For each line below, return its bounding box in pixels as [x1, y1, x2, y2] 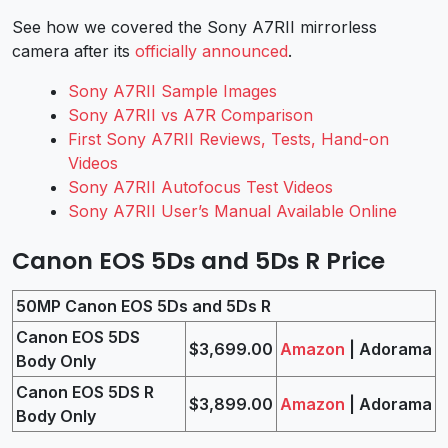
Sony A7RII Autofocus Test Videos [68, 177, 333, 198]
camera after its [12, 41, 135, 62]
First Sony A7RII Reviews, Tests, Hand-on [68, 129, 389, 150]
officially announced [135, 41, 288, 62]
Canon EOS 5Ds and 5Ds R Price [12, 244, 385, 278]
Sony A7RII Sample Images [68, 81, 277, 102]
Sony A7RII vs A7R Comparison [68, 105, 313, 126]
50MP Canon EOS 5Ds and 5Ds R [16, 296, 271, 317]
